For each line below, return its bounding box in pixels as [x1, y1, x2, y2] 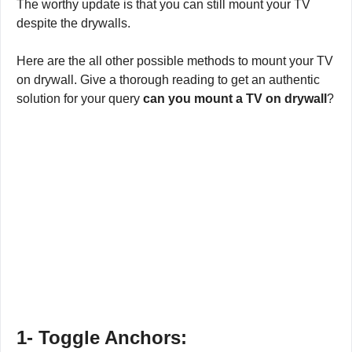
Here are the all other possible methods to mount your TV [16, 54, 333, 68]
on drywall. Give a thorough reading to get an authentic [16, 73, 320, 86]
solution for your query [16, 92, 143, 105]
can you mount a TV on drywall [143, 92, 327, 105]
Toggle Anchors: [38, 326, 187, 348]
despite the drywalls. [16, 16, 130, 30]
